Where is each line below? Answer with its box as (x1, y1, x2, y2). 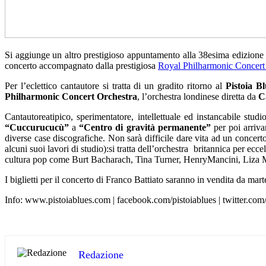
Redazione (78, 248, 123, 261)
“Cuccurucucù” (5, 122, 69, 132)
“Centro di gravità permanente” (79, 122, 211, 132)
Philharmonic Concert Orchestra (5, 91, 137, 102)
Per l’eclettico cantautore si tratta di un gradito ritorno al (5, 80, 226, 91)
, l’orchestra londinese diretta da (137, 91, 258, 102)
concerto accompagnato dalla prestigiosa (5, 60, 158, 71)
